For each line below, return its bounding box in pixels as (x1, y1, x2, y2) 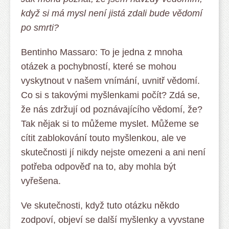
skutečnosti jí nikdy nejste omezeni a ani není (21, 147, 205, 157)
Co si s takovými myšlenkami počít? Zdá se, (21, 90, 200, 100)
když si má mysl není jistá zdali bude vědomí (21, 8, 202, 18)
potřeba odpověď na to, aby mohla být (21, 162, 176, 172)
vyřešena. (21, 176, 61, 186)
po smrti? (21, 22, 59, 33)
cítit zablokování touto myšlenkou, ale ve (21, 133, 186, 143)
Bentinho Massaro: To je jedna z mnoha (21, 47, 182, 57)
